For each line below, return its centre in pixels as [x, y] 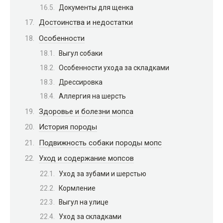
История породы [68, 127]
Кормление [77, 188]
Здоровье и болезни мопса [86, 111]
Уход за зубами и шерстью [103, 173]
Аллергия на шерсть [92, 96]
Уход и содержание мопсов [86, 159]
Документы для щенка [96, 7]
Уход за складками [90, 216]
